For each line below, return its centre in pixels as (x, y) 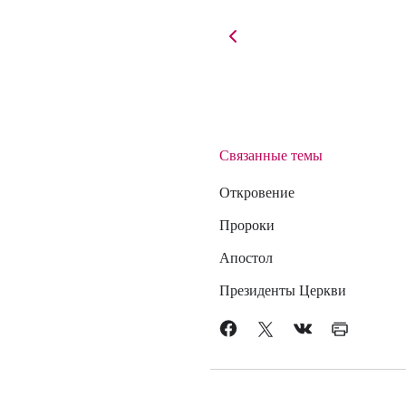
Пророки (246, 224)
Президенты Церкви (282, 289)
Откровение (256, 191)
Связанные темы (271, 154)
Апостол (246, 256)
